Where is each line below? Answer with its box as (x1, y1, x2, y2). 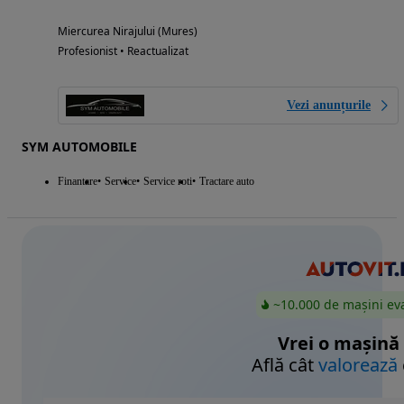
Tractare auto (199, 174, 254, 188)
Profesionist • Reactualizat (58, 42, 188, 59)
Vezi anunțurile (287, 97, 371, 112)
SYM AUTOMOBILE (22, 137, 137, 155)
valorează (318, 353, 398, 378)
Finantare (58, 174, 97, 188)
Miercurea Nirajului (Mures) (58, 23, 197, 39)
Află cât (252, 353, 318, 378)
